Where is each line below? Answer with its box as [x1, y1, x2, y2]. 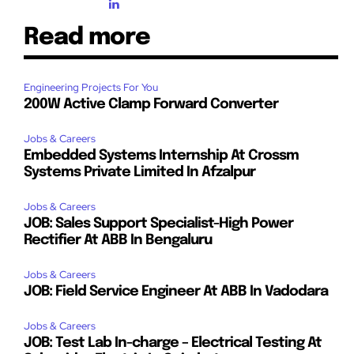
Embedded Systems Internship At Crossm [24, 148, 299, 163]
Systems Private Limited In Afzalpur [24, 164, 255, 179]
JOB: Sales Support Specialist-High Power [24, 216, 293, 231]
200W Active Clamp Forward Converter [24, 96, 278, 111]
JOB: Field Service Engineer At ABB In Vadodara [24, 284, 328, 299]
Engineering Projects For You [24, 80, 158, 94]
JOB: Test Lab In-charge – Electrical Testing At [24, 335, 322, 350]
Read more [24, 24, 150, 50]
